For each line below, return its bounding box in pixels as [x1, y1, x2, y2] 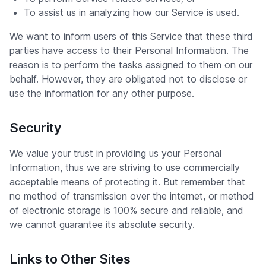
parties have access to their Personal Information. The [9, 45, 249, 56]
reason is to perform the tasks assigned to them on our [9, 59, 252, 71]
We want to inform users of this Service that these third [9, 30, 253, 42]
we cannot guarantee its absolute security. [9, 218, 195, 230]
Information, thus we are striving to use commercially [9, 161, 240, 173]
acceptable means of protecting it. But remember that [9, 176, 245, 188]
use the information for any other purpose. [9, 87, 194, 99]
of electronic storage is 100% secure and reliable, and [9, 204, 243, 216]
